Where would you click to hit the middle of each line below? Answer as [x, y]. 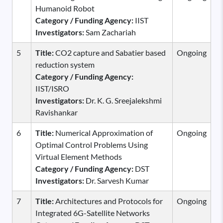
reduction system [65, 64]
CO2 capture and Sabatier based [110, 52]
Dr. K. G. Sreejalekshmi [124, 100]
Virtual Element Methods [79, 156]
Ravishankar [56, 112]
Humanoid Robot [65, 8]
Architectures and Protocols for [108, 201]
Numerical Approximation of [103, 132]
